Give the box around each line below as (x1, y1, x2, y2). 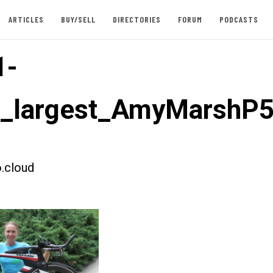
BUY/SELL (60, 14, 96, 24)
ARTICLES (8, 14, 44, 24)
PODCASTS (219, 14, 258, 24)
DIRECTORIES (112, 14, 161, 24)
